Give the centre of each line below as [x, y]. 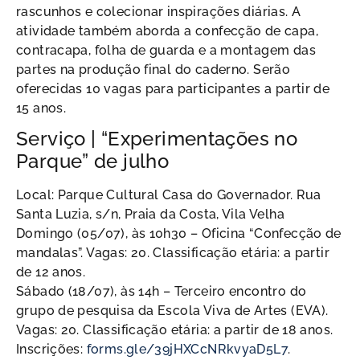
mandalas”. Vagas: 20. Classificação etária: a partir [173, 253]
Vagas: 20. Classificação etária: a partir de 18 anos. [175, 330]
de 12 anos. [51, 272]
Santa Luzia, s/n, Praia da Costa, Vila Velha [150, 215]
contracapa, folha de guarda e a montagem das [166, 51]
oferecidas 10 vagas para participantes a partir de [173, 89]
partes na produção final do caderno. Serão [153, 70]
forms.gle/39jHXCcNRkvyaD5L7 [187, 350]
